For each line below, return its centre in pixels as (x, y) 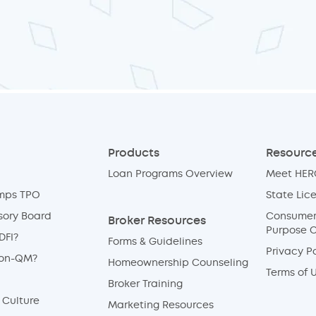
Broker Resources (157, 221)
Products (133, 153)
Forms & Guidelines (155, 242)
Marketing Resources (160, 305)
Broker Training (145, 284)
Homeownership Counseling (178, 263)
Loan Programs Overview (170, 174)
